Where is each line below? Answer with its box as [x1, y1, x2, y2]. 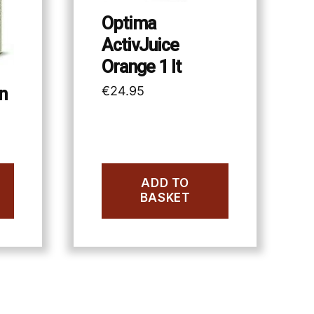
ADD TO [141, 176, 189, 191]
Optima [102, 13, 156, 34]
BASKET [139, 191, 191, 205]
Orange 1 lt [102, 57, 181, 78]
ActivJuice [102, 35, 179, 56]
